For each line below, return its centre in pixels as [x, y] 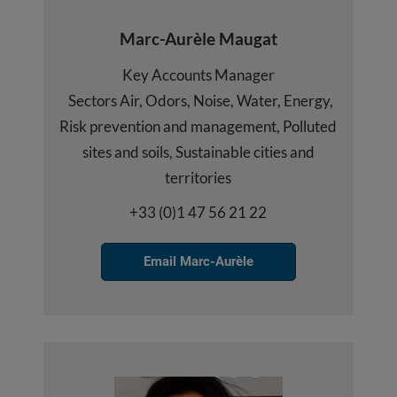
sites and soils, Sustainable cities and [198, 152]
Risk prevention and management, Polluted [198, 126]
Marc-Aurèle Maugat [198, 38]
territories [198, 177]
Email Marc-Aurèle [198, 261]
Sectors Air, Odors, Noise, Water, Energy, [198, 100]
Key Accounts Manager [198, 74]
